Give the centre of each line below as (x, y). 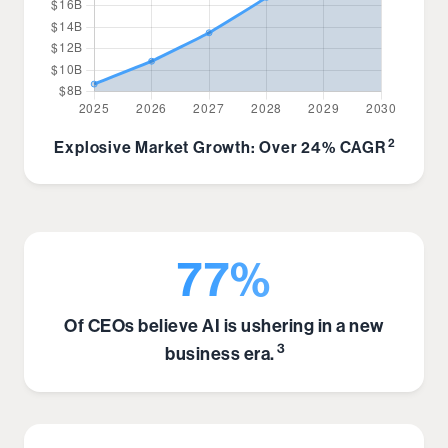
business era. (220, 353)
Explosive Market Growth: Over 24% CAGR (220, 147)
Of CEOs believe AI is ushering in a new (224, 325)
